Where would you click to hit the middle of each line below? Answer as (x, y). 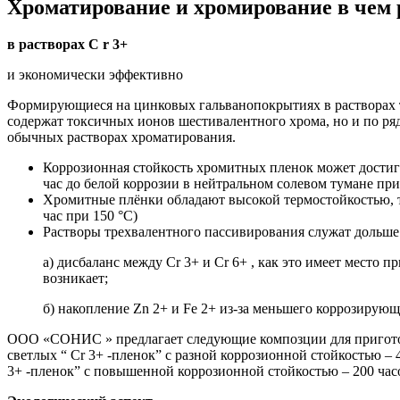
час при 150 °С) (90, 216)
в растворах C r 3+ (67, 45)
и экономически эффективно (95, 75)
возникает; (75, 279)
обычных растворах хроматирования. (121, 137)
